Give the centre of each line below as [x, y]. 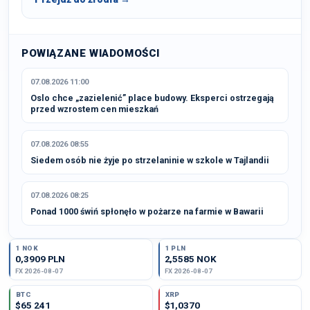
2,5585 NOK [190, 259]
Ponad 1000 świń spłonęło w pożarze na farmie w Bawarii [147, 211]
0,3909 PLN [40, 259]
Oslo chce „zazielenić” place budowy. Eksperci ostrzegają [152, 98]
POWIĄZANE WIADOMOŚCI [91, 53]
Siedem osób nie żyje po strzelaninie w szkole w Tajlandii [150, 160]
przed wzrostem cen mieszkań [94, 109]
